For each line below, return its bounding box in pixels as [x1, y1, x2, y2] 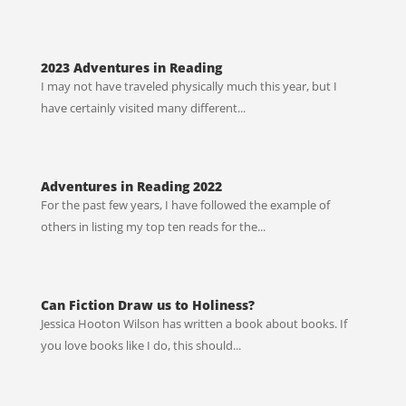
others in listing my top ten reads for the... [40, 218, 266, 236]
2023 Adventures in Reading [40, 59, 222, 77]
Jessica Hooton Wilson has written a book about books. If [40, 315, 347, 333]
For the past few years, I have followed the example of [40, 197, 330, 214]
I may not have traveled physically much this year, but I [40, 78, 337, 95]
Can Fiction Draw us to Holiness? [40, 296, 255, 314]
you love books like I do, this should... [40, 337, 241, 354]
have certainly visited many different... [40, 100, 246, 117]
